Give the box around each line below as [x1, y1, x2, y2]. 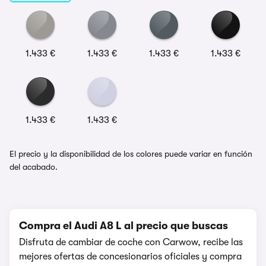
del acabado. [9, 162, 58, 172]
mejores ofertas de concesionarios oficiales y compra [19, 251, 242, 262]
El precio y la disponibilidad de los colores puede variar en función [9, 149, 252, 159]
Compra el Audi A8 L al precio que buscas [19, 220, 228, 232]
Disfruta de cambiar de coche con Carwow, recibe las [19, 237, 243, 248]
